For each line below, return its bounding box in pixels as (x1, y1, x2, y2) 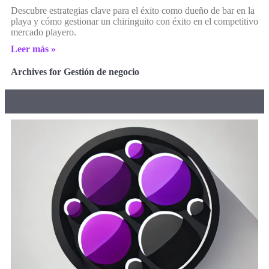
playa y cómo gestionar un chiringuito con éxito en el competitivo (11, 16, 258, 26)
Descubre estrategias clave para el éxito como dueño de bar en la (11, 5, 255, 16)
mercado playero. (11, 26, 76, 37)
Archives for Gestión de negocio (11, 66, 139, 77)
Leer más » (11, 43, 56, 54)
